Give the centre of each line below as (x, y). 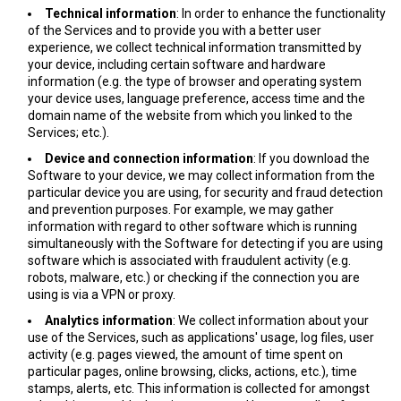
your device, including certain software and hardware (177, 64)
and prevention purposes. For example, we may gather (181, 209)
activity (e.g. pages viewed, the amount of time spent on (185, 354)
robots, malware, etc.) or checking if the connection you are (194, 277)
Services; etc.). (68, 132)
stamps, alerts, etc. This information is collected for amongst (199, 388)
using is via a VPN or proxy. (102, 294)
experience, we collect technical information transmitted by (195, 47)
